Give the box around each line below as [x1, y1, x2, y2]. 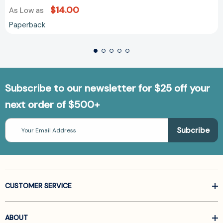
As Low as [9, 5, 46, 16]
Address [5, 127, 29, 136]
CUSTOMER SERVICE [5, 181, 72, 191]
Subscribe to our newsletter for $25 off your [5, 82, 210, 95]
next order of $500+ [5, 98, 100, 111]
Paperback [9, 20, 45, 30]
